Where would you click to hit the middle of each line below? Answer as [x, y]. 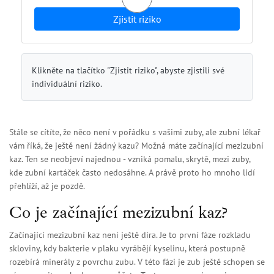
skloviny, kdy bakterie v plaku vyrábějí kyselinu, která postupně [127, 249]
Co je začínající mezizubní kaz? [118, 212]
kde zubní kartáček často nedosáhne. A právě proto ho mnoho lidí [132, 173]
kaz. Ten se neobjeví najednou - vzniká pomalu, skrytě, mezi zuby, [130, 159]
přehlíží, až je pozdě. [47, 186]
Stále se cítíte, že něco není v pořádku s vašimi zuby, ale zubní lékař [135, 132]
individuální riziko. [67, 84]
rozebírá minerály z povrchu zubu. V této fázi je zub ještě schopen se [137, 262]
